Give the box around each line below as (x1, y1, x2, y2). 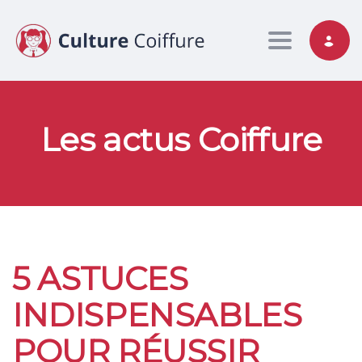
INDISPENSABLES (12, 295, 302, 335)
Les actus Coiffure (40, 120, 322, 160)
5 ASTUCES (12, 259, 188, 299)
